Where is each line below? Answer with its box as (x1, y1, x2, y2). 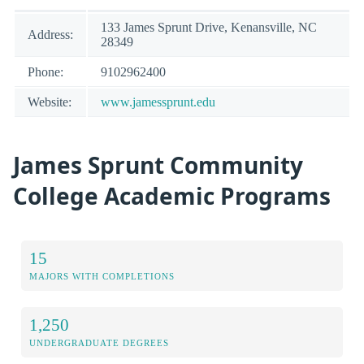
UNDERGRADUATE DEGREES (29, 337, 169, 348)
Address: (28, 27, 73, 41)
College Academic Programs (13, 180, 331, 212)
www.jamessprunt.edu (101, 94, 215, 109)
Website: (28, 94, 71, 109)
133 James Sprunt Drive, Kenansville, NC (101, 19, 317, 34)
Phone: (28, 64, 63, 79)
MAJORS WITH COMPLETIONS (29, 271, 175, 281)
